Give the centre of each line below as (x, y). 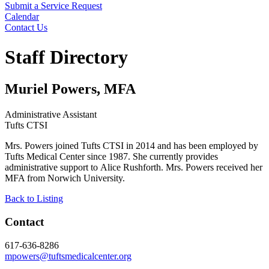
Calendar (22, 17)
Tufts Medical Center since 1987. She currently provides (111, 157)
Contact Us (26, 28)
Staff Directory (66, 57)
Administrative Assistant (51, 115)
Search (17, 38)
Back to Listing (34, 199)
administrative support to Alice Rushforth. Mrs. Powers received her (134, 168)
